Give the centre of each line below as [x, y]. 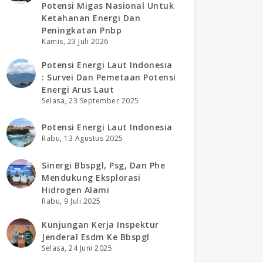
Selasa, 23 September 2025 [90, 100]
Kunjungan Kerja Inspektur [100, 224]
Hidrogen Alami [75, 190]
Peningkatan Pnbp [82, 30]
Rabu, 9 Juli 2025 [71, 201]
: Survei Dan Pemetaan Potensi [109, 77]
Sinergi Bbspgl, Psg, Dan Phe [103, 165]
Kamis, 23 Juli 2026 [75, 41]
